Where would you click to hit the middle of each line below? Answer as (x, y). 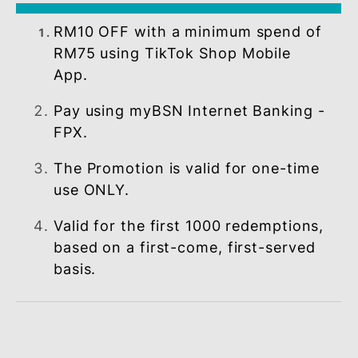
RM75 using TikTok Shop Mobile (191, 139)
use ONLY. (102, 290)
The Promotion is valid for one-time (207, 267)
